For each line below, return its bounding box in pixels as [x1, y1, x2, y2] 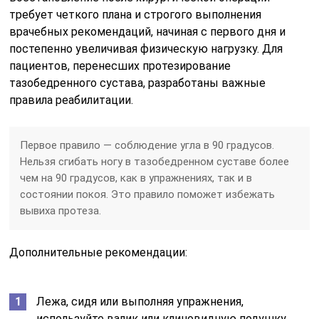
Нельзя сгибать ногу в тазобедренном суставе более [20, 155, 290, 169]
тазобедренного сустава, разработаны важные [9, 76, 266, 90]
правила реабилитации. [9, 93, 134, 108]
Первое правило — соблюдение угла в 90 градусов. [20, 139, 275, 152]
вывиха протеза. [20, 204, 102, 218]
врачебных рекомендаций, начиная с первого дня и [9, 25, 286, 39]
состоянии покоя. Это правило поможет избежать [20, 188, 276, 202]
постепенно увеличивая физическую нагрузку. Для [9, 42, 283, 56]
